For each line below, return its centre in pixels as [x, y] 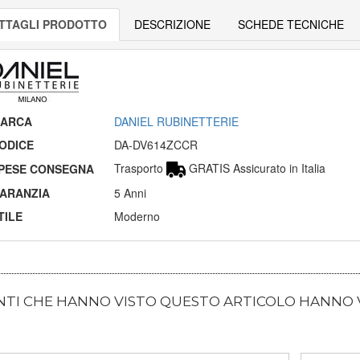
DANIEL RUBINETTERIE [176, 121]
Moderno [137, 216]
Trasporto [140, 168]
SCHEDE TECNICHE [290, 24]
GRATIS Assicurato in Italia [256, 168]
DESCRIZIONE [172, 24]
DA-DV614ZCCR [155, 144]
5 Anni [130, 192]
